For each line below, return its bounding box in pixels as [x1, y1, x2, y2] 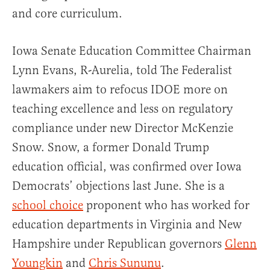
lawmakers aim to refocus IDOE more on [12, 82, 228, 97]
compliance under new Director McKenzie [12, 121, 233, 136]
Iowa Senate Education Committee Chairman [12, 43, 251, 58]
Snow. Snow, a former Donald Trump [12, 140, 209, 155]
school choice [12, 198, 83, 213]
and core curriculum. [12, 6, 122, 21]
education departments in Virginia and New [12, 217, 242, 232]
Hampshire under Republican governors [12, 236, 225, 251]
